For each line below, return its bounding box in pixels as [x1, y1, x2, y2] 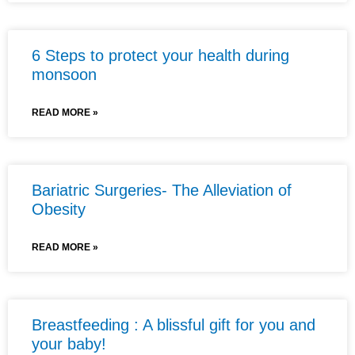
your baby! [32, 334, 106, 353]
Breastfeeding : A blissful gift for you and [32, 315, 315, 334]
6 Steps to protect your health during [32, 46, 289, 64]
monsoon [32, 65, 97, 83]
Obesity [32, 200, 86, 218]
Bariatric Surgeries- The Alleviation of [32, 181, 292, 199]
